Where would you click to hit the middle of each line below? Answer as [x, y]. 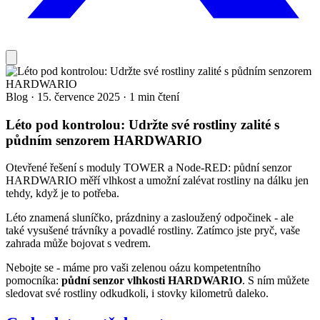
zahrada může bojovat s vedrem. [78, 244]
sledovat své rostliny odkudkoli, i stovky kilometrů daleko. [137, 294]
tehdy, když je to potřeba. [62, 194]
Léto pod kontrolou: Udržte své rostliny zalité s [142, 124]
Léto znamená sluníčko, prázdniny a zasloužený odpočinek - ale [150, 218]
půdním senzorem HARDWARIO [104, 140]
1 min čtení [154, 96]
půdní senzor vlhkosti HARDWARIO [152, 281]
